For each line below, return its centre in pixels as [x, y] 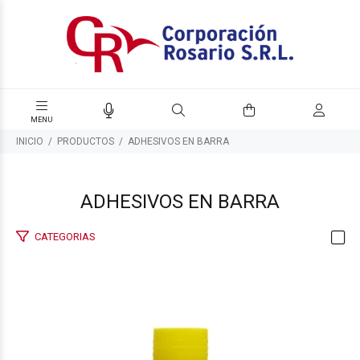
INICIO [30, 141]
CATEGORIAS [65, 237]
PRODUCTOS [86, 141]
